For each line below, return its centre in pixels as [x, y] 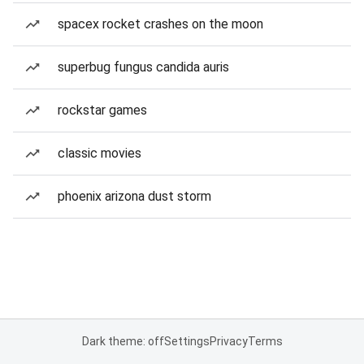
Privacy [228, 341]
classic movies [100, 153]
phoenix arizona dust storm [134, 196]
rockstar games [102, 110]
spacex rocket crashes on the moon [160, 24]
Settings [186, 341]
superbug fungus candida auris [143, 67]
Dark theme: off [123, 341]
